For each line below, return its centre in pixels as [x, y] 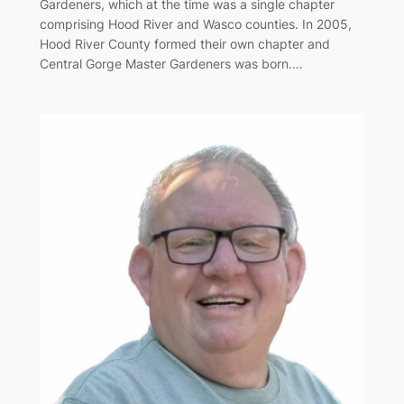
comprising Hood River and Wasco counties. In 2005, [195, 24]
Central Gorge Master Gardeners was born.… [171, 64]
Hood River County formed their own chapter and [184, 44]
